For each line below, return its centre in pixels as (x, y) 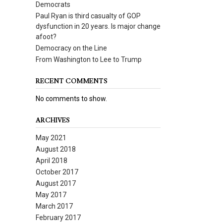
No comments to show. (71, 99)
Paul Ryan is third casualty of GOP (88, 16)
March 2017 (54, 206)
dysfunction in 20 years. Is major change (98, 26)
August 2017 (55, 183)
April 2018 (51, 161)
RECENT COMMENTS (71, 81)
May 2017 (51, 195)
